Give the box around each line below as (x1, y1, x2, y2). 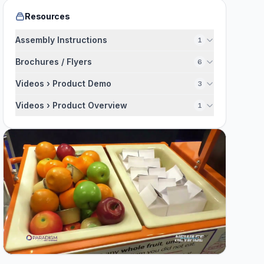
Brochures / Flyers (15, 57, 93, 67)
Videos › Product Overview (15, 100, 128, 110)
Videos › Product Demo (15, 78, 112, 88)
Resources (25, 11, 70, 21)
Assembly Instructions (15, 35, 108, 45)
